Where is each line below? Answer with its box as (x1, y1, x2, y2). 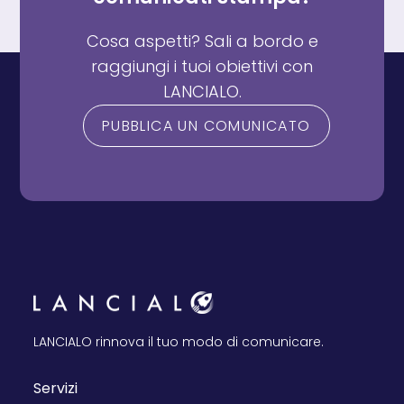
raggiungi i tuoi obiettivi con (91, 54, 313, 78)
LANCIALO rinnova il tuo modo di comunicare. (33, 333, 325, 352)
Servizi (33, 378, 78, 399)
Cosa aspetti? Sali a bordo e (86, 29, 318, 52)
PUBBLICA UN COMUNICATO (101, 115, 311, 136)
